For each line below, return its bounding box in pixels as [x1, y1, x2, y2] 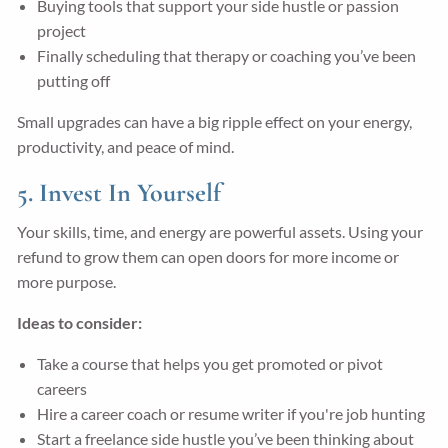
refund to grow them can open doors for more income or [17, 246, 400, 266]
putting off [37, 70, 111, 90]
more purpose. [17, 271, 117, 291]
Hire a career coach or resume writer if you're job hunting [37, 403, 426, 423]
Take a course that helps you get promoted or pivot [37, 353, 384, 373]
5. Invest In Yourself [17, 176, 222, 208]
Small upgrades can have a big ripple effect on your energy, [17, 111, 413, 131]
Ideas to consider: [17, 312, 143, 332]
